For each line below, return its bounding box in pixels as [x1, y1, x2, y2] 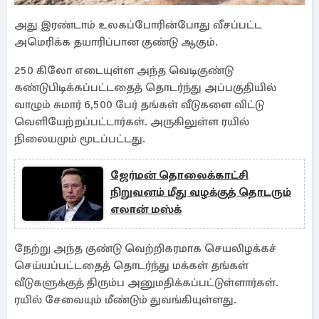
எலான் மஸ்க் [110, 202, 182, 216]
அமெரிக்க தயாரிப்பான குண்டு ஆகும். [14, 35, 218, 49]
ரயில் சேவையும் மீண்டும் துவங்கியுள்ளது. [14, 293, 236, 307]
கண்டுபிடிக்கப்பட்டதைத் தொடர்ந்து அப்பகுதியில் [14, 80, 276, 95]
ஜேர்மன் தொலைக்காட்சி [110, 168, 249, 182]
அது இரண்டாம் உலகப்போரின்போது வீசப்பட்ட [14, 18, 262, 32]
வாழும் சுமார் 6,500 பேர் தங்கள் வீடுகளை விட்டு [14, 98, 264, 112]
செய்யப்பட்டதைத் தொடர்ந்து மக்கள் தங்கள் [14, 258, 249, 273]
